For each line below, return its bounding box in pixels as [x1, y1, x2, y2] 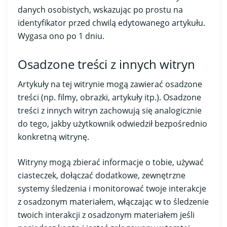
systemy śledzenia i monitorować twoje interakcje [18, 183, 206, 195]
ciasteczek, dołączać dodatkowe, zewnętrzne [18, 170, 185, 181]
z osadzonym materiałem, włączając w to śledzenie [18, 196, 209, 208]
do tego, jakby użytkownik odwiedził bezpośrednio [18, 118, 207, 130]
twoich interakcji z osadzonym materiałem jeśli [18, 209, 195, 221]
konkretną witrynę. [18, 131, 89, 143]
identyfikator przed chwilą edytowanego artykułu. [18, 17, 205, 29]
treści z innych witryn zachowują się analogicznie [18, 105, 202, 117]
